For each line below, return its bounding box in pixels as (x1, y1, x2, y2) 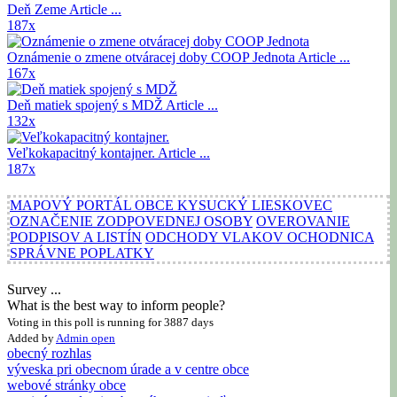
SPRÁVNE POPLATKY (10, 245, 154, 261)
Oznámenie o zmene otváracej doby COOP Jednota (7, 49, 298, 65)
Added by (7, 331, 56, 345)
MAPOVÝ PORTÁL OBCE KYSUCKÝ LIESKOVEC (10, 197, 332, 213)
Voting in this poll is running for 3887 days (7, 315, 214, 329)
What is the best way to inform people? (7, 297, 225, 313)
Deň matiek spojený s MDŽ (7, 97, 166, 113)
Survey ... (7, 281, 61, 297)
